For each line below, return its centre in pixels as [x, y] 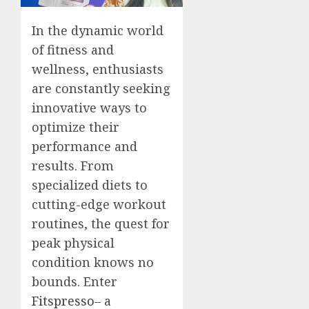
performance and [84, 146]
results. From [73, 165]
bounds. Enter [74, 281]
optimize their [76, 127]
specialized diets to [90, 185]
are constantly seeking [101, 88]
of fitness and [73, 49]
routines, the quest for [101, 223]
